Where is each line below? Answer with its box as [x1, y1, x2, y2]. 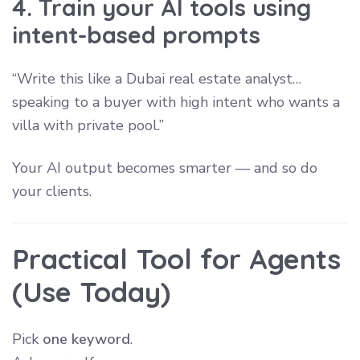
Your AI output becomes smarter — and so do [12, 157, 317, 178]
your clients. [12, 181, 92, 201]
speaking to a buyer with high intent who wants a [12, 92, 340, 112]
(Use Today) [12, 273, 170, 309]
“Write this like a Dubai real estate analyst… [12, 68, 301, 88]
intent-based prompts [12, 19, 260, 49]
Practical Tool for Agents [12, 240, 341, 276]
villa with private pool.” [12, 115, 164, 135]
